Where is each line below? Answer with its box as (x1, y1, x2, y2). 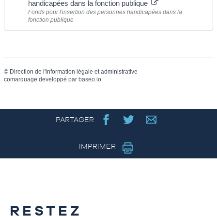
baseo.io (78, 76, 101, 83)
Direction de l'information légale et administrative (10, 68, 138, 76)
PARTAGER (55, 115, 94, 124)
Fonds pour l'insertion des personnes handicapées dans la (28, 9, 182, 16)
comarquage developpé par (4, 76, 78, 83)
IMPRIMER (78, 142, 118, 151)
